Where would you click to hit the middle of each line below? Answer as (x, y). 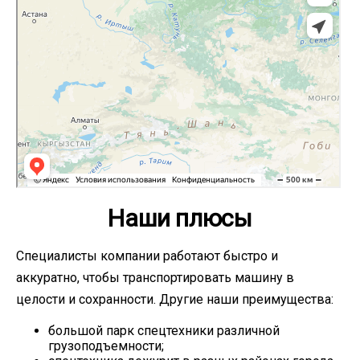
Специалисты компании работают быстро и (147, 256)
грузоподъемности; (106, 346)
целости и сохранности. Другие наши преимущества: (175, 299)
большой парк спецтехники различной (164, 331)
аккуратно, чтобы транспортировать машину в (155, 278)
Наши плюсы (180, 218)
